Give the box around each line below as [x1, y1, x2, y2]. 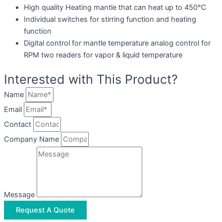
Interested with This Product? [4, 71, 178, 87]
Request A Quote [16, 205, 75, 215]
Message [4, 190, 37, 199]
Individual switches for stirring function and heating [24, 14, 196, 24]
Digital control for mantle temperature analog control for [24, 38, 211, 48]
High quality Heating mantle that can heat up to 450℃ [24, 2, 206, 12]
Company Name [4, 134, 61, 144]
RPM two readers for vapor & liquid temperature [24, 50, 182, 59]
